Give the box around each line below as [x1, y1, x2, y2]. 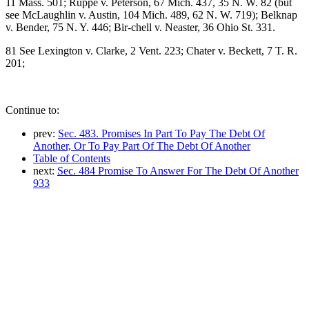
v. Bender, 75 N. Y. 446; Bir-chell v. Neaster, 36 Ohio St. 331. [6, 21, 275, 33]
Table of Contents [33, 152, 110, 164]
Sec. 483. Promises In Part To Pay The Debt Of [58, 127, 265, 139]
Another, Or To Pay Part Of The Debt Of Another [33, 139, 250, 152]
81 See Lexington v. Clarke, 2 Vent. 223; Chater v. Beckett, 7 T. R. [6, 44, 297, 57]
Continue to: [6, 103, 59, 116]
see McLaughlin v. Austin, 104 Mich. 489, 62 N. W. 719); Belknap [6, 8, 297, 21]
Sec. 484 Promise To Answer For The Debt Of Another [57, 164, 299, 177]
